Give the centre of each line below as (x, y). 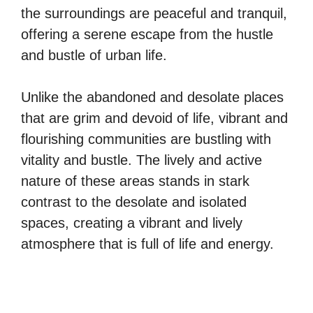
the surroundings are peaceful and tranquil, (154, 13)
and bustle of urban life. (94, 55)
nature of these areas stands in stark (135, 181)
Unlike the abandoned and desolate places (152, 97)
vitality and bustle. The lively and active (141, 160)
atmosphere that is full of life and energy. (147, 244)
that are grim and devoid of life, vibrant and (154, 118)
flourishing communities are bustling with (146, 139)
